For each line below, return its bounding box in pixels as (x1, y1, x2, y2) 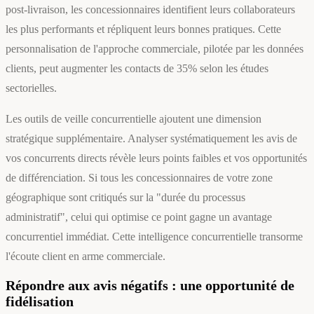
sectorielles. (6, 82, 57, 95)
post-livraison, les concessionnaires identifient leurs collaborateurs (6, 4, 295, 16)
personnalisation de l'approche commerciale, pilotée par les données (6, 43, 303, 55)
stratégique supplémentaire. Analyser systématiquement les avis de (6, 132, 297, 145)
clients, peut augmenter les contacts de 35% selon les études (6, 62, 268, 75)
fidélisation (6, 294, 74, 310)
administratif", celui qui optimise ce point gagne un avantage (6, 211, 272, 224)
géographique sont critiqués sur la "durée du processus (6, 191, 245, 204)
